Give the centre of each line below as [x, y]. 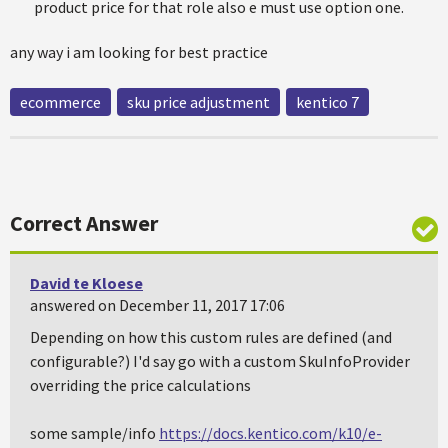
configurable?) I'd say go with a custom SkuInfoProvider [220, 361]
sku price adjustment [198, 102]
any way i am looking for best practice [139, 52]
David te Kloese [86, 283]
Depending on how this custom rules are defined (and [211, 337]
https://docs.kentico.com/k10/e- [270, 433]
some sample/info [94, 433]
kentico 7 [327, 102]
